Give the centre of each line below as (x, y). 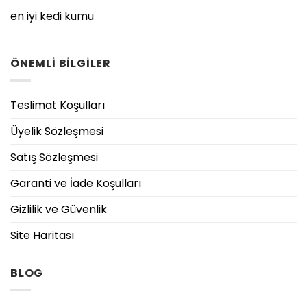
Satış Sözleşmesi (54, 157)
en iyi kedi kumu (52, 16)
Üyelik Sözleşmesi (57, 131)
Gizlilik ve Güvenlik (59, 209)
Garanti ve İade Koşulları (76, 183)
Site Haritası (42, 235)
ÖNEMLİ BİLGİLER (61, 64)
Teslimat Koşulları (58, 105)
